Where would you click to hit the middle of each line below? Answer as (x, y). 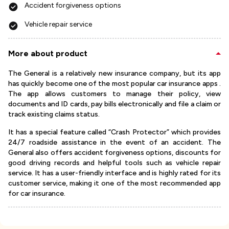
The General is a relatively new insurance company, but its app (114, 74)
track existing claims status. (54, 114)
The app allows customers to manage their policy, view (114, 94)
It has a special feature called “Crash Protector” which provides (114, 132)
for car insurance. (37, 194)
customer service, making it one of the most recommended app (114, 184)
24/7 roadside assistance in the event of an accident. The (114, 143)
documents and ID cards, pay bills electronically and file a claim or (114, 104)
